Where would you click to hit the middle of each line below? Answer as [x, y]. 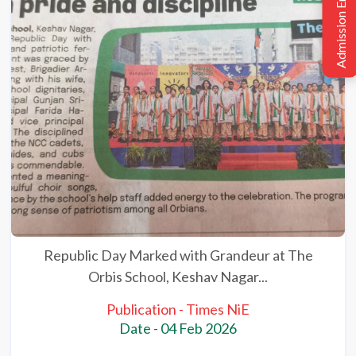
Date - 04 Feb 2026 [178, 329]
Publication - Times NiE [178, 310]
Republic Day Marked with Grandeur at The [178, 255]
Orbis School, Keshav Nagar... [178, 277]
